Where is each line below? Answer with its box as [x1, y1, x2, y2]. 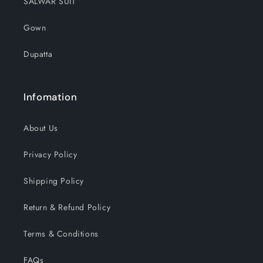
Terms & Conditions [23, 228, 99, 240]
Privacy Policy [23, 149, 77, 160]
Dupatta [23, 48, 53, 60]
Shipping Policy [23, 175, 84, 187]
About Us [23, 122, 58, 134]
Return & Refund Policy [23, 201, 111, 213]
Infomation [23, 90, 77, 103]
